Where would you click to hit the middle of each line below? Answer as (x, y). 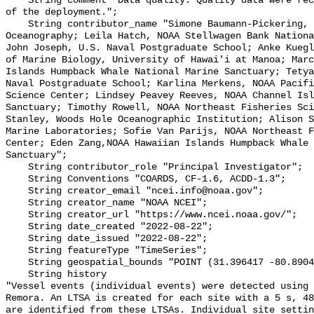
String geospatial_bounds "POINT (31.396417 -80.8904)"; (17, 263)
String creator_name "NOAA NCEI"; (17, 203)
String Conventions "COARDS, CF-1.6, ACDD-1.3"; (17, 179)
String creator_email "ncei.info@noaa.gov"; (17, 191)
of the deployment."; (62, 13)
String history (17, 275)
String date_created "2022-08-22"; (17, 227)
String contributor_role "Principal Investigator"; (17, 168)
